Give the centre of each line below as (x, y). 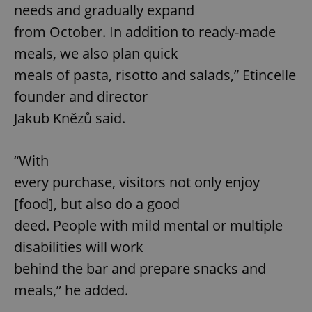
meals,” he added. (71, 290)
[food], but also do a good (97, 203)
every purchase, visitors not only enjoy (137, 182)
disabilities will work (79, 247)
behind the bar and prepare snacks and (140, 268)
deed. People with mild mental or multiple (148, 225)
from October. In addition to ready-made (145, 31)
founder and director (81, 96)
